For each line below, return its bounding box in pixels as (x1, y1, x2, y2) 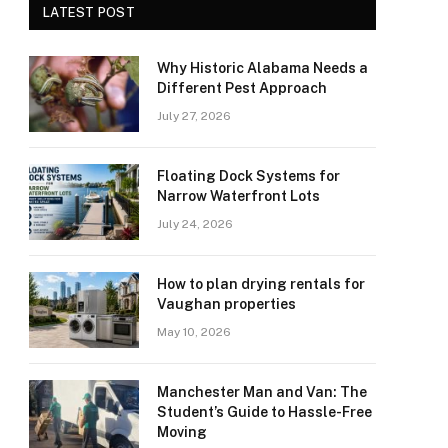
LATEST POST (43, 5, 135, 20)
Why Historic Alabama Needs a (157, 60, 368, 76)
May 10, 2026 (157, 325, 231, 339)
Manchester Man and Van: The (157, 384, 367, 400)
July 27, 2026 (157, 109, 231, 123)
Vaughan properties (157, 296, 296, 312)
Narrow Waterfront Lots (157, 188, 320, 204)
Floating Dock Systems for (157, 168, 340, 184)
